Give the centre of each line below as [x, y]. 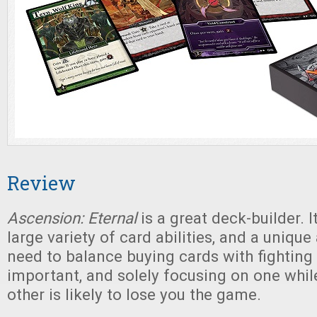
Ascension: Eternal [74, 218]
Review [41, 183]
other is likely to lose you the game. [134, 294]
